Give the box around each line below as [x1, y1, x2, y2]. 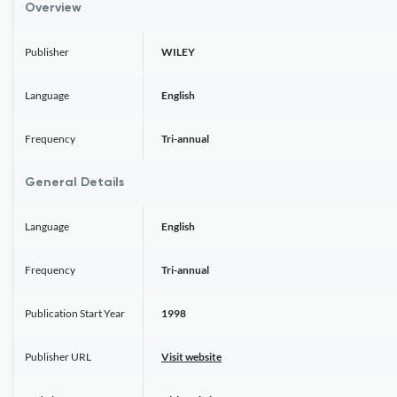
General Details [25, 176, 124, 189]
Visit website [161, 350, 222, 363]
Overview [25, 2, 82, 14]
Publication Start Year [25, 307, 125, 320]
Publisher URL [25, 350, 91, 363]
